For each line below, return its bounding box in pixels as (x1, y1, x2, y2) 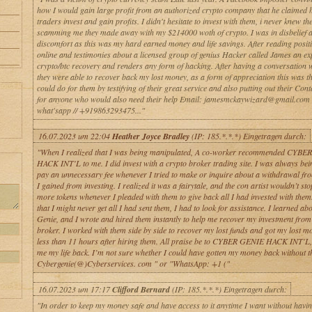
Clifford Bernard (111, 283, 170, 295)
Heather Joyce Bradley (111, 130, 189, 142)
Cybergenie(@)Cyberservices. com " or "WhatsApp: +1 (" (36, 258, 230, 269)
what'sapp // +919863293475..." (36, 104, 145, 116)
